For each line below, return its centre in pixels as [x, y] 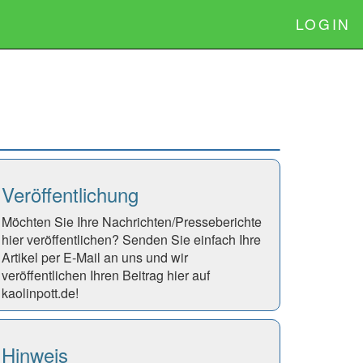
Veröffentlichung [70, 194]
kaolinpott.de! [40, 293]
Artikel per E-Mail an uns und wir [95, 257]
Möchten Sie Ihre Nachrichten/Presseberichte [132, 222]
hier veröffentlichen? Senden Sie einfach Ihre [131, 239]
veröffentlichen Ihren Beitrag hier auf [106, 275]
